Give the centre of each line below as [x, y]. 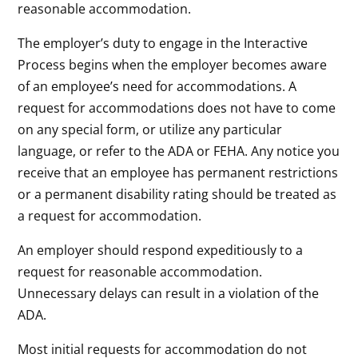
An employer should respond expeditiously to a [161, 250]
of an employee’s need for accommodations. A [157, 86]
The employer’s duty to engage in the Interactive [163, 43]
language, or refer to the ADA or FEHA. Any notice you [179, 151]
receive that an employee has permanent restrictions [178, 172]
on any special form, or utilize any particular [150, 129]
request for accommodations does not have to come [177, 107]
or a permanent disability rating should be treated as [177, 194]
